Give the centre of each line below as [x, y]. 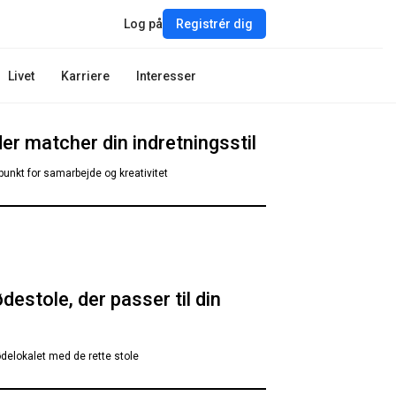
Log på [143, 24]
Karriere [85, 76]
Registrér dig [214, 24]
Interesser [166, 76]
